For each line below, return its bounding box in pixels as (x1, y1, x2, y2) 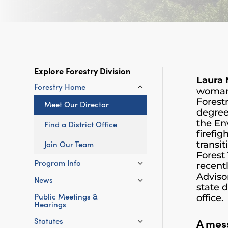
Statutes (34, 215, 64, 226)
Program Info (34, 157, 81, 168)
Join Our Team (44, 138, 94, 150)
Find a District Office (44, 119, 118, 130)
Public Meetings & (34, 191, 98, 202)
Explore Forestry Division (34, 64, 131, 76)
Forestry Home (34, 81, 86, 92)
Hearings (34, 198, 67, 210)
